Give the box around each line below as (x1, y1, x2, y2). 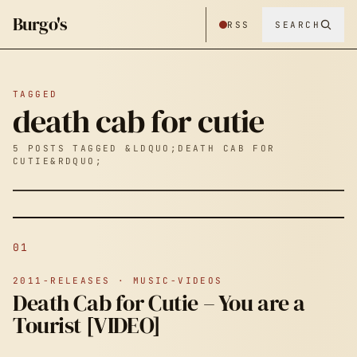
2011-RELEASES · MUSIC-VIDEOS (13, 275, 223, 286)
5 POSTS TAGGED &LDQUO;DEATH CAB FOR (13, 143, 276, 154)
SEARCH (275, 18, 320, 30)
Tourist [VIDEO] (13, 310, 161, 340)
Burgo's (13, 12, 68, 36)
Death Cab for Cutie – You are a (13, 288, 305, 318)
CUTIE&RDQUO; (13, 155, 104, 167)
